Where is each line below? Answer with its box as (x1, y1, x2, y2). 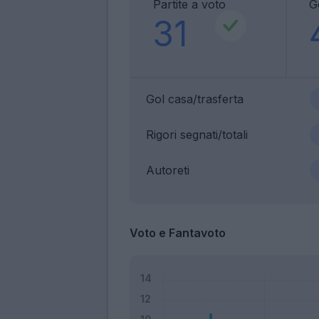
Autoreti (146, 162, 189, 177)
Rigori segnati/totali (146, 127, 248, 142)
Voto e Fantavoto (130, 225, 226, 240)
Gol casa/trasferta (146, 91, 244, 106)
